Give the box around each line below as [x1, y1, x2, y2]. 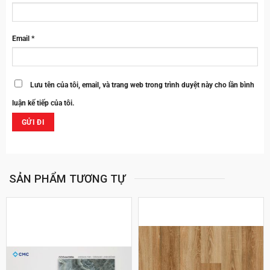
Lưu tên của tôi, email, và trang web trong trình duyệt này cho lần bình [30, 80, 254, 89]
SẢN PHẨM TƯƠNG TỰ [9, 172, 125, 185]
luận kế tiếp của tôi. [12, 98, 74, 107]
